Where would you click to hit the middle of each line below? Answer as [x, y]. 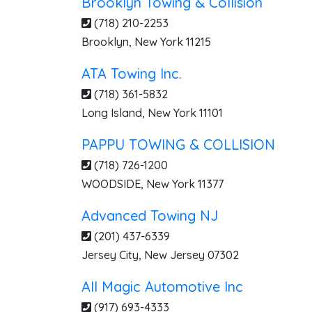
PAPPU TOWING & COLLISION [178, 145]
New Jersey [174, 255]
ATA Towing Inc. [132, 73]
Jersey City [110, 255]
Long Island [112, 113]
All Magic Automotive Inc [162, 287]
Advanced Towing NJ [150, 216]
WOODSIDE [111, 184]
